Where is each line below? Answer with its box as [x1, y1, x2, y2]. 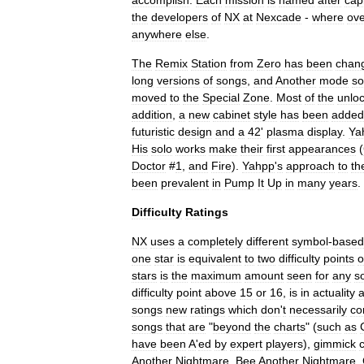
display [307, 125, 342, 138]
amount [245, 269, 284, 282]
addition [132, 108, 172, 121]
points [323, 252, 354, 265]
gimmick [314, 337, 356, 350]
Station [191, 57, 227, 70]
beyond [213, 320, 251, 333]
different [246, 235, 288, 248]
